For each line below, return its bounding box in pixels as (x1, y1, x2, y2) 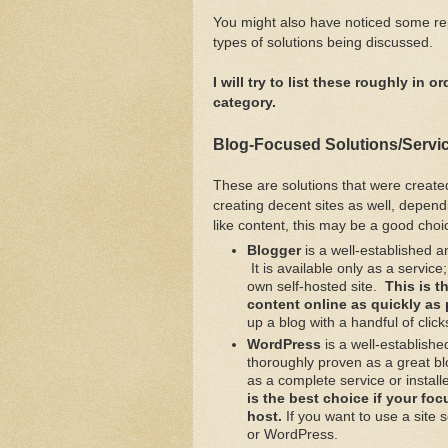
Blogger (246, 243, 301, 259)
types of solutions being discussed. (213, 34, 433, 50)
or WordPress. (246, 426, 338, 442)
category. (213, 94, 276, 110)
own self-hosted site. (246, 279, 385, 295)
